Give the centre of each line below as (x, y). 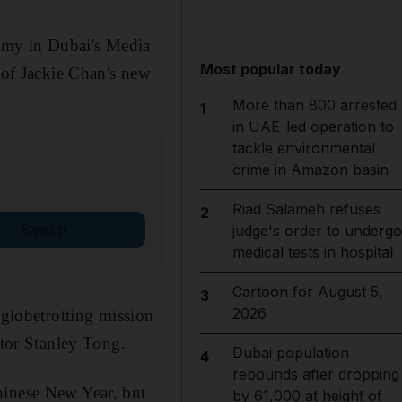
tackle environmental (303, 148)
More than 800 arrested (314, 105)
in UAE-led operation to (313, 127)
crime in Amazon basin (310, 170)
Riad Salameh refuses (306, 209)
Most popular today (271, 69)
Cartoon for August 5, (307, 292)
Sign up (44, 229)
